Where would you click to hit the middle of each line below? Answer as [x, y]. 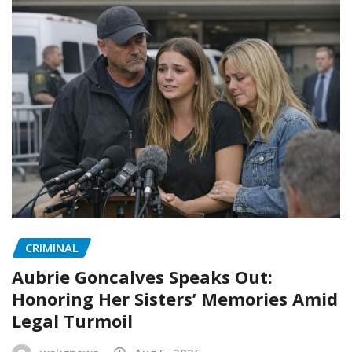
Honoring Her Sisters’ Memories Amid [175, 298]
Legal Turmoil [72, 320]
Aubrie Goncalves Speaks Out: [142, 276]
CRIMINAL [52, 248]
